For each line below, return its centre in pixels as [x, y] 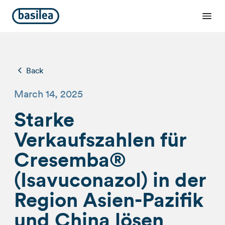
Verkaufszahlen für [100, 139]
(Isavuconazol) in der [110, 180]
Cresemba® [70, 159]
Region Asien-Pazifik [109, 200]
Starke [44, 119]
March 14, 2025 [48, 94]
